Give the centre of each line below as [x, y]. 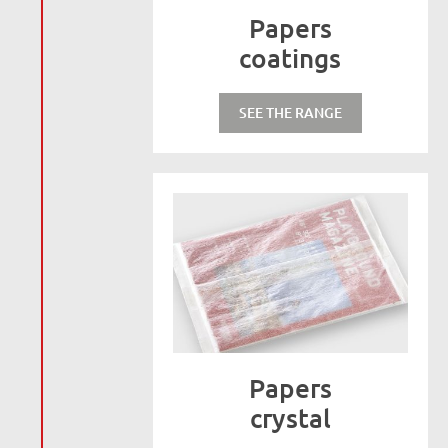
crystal [290, 417]
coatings [290, 57]
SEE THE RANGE [290, 112]
